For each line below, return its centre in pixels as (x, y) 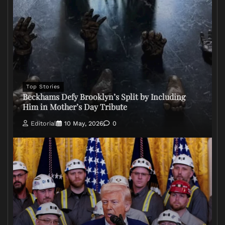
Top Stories (43, 87)
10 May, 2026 (84, 123)
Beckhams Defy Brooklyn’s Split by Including (104, 97)
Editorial (43, 123)
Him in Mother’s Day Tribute (75, 107)
